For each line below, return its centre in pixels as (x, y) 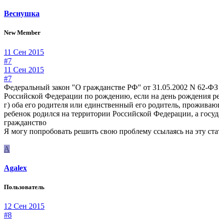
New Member (22, 33)
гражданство (25, 122)
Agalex (15, 168)
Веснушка (22, 14)
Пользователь (24, 187)
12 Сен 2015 (24, 206)
